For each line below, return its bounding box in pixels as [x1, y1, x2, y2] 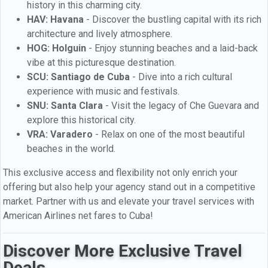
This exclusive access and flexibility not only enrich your [3, 166, 237, 178]
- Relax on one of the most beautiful [93, 128, 245, 140]
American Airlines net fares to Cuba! [3, 209, 153, 221]
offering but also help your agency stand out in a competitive [3, 181, 255, 193]
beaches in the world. [27, 142, 115, 154]
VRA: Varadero [27, 128, 93, 140]
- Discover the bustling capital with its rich [84, 13, 261, 25]
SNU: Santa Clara [27, 99, 103, 111]
